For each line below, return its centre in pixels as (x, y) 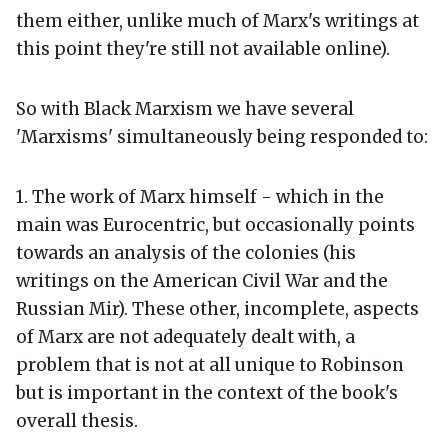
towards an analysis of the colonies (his (186, 252)
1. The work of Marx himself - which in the (200, 196)
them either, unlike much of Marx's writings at (217, 20)
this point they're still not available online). (203, 48)
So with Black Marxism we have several (185, 108)
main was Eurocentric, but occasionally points (215, 224)
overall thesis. (77, 420)
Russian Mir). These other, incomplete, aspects (217, 308)
